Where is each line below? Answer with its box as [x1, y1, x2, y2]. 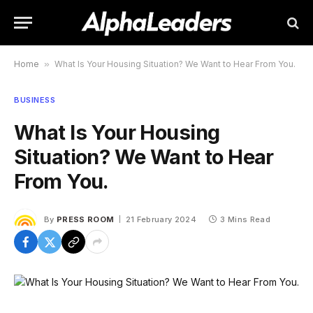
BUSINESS [14, 95, 56, 105]
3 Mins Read [220, 214, 270, 224]
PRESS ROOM [57, 214, 115, 224]
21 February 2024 [125, 214, 196, 224]
